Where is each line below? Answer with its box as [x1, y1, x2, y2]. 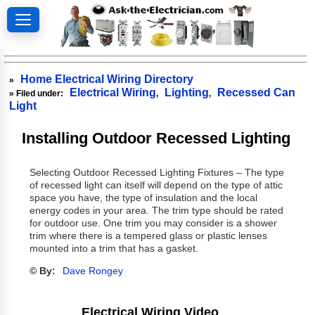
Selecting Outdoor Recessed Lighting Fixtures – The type [29, 167, 284, 179]
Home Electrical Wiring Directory [20, 72, 194, 85]
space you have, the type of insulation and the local [29, 193, 257, 204]
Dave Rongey [62, 266, 123, 277]
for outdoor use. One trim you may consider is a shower [29, 218, 277, 229]
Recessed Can [217, 86, 296, 98]
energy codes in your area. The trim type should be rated [29, 205, 283, 217]
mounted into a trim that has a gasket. [29, 243, 198, 255]
